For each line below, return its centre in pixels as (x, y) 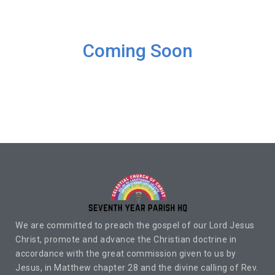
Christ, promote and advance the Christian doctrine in (126, 240)
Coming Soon (137, 51)
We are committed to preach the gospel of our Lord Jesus (135, 226)
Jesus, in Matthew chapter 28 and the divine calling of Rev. (137, 268)
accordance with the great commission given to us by (126, 254)
